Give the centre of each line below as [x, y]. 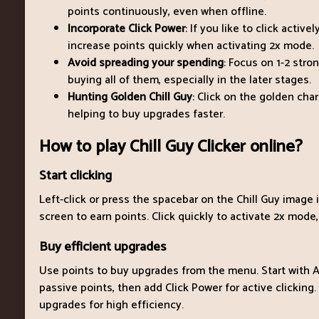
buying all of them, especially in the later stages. [189, 80]
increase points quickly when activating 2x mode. [191, 46]
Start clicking [75, 175]
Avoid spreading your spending [146, 63]
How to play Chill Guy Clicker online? [171, 147]
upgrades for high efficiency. [111, 305]
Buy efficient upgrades [103, 246]
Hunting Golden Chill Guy [130, 97]
